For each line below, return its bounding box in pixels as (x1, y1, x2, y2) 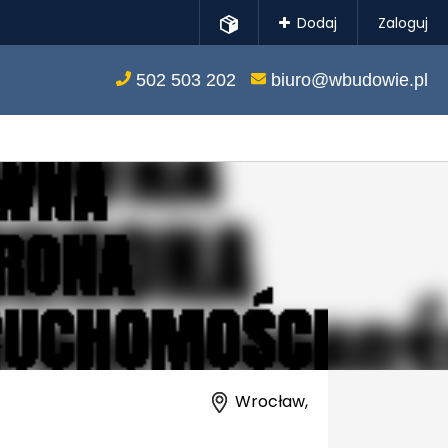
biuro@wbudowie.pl (266, 70, 428, 90)
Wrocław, (235, 389, 308, 413)
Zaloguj (378, 13, 428, 33)
